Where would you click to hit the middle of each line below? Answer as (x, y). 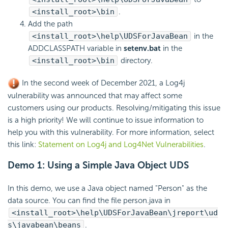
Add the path (50, 24)
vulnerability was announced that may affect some (95, 95)
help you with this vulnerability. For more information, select (111, 132)
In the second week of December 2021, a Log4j (102, 83)
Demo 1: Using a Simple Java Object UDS (98, 165)
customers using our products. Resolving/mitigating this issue (114, 108)
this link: (23, 144)
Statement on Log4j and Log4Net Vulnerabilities (121, 144)
